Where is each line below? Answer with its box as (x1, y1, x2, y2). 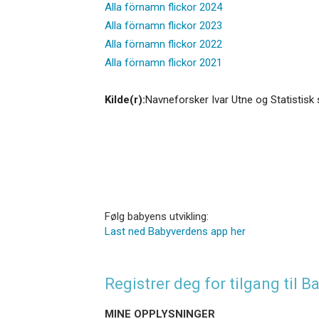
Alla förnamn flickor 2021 (105, 56, 222, 69)
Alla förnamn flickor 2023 (105, 19, 222, 32)
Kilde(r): (105, 93, 145, 106)
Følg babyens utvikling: (105, 209, 209, 223)
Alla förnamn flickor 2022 (105, 37, 222, 51)
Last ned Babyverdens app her (105, 224, 246, 238)
